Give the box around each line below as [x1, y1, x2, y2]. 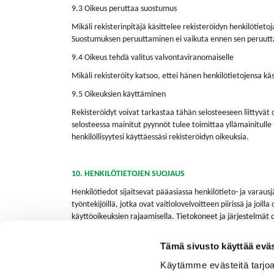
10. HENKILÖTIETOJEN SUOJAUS [72, 169, 185, 179]
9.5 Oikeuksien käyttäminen [72, 90, 166, 99]
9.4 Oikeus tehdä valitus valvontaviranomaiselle [72, 53, 234, 62]
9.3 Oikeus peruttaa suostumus [72, 4, 177, 13]
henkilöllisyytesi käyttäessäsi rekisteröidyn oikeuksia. [72, 133, 249, 142]
